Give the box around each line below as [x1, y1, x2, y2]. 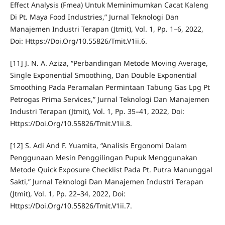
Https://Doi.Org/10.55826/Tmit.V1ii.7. [10, 201, 132, 211]
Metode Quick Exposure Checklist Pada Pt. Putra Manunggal [10, 165, 212, 175]
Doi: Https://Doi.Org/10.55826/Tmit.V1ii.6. [10, 36, 147, 46]
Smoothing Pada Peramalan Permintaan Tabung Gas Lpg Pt [10, 82, 210, 92]
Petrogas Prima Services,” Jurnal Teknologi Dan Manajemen [10, 94, 209, 104]
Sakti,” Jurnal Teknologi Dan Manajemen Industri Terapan [10, 177, 203, 187]
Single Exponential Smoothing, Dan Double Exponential [10, 70, 197, 80]
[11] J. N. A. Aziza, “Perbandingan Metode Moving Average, [10, 58, 208, 68]
